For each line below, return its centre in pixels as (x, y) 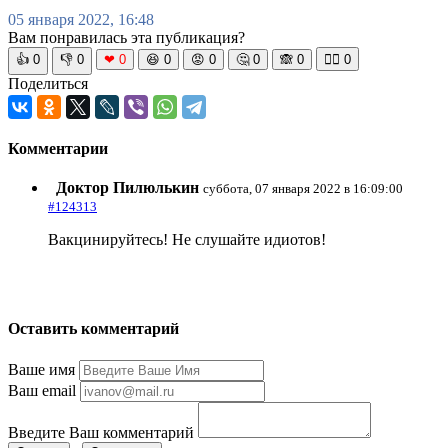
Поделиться (48, 83)
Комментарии (58, 148)
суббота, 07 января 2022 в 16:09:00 (303, 189)
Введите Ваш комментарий (101, 432)
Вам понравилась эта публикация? (126, 37)
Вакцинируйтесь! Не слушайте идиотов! (187, 240)
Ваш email (42, 390)
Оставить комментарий (93, 329)
